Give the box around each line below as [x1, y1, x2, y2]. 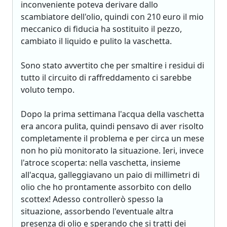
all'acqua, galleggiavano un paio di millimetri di [21, 169, 200, 180]
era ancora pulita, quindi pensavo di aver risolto [21, 121, 204, 132]
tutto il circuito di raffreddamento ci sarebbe [21, 72, 192, 83]
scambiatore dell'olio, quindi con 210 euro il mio [21, 11, 204, 22]
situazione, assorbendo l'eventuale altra [21, 206, 173, 217]
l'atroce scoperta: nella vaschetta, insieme [21, 157, 180, 168]
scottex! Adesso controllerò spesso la [21, 194, 163, 205]
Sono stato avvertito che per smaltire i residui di [21, 60, 204, 71]
